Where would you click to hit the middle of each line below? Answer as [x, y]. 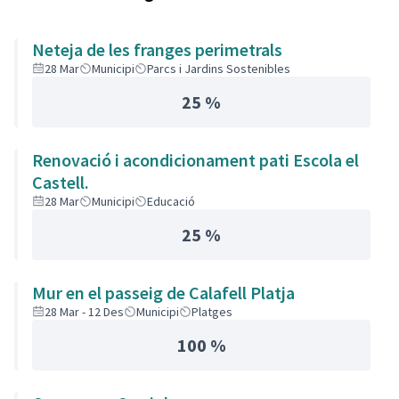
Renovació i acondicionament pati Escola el [195, 160]
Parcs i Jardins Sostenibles [219, 69]
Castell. [61, 182]
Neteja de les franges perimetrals [157, 49]
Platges [212, 312]
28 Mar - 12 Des [84, 312]
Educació [171, 201]
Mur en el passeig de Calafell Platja [163, 293]
